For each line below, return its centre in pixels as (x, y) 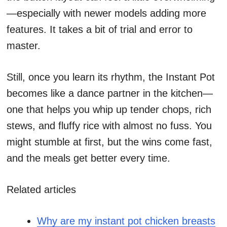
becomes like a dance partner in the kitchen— (110, 93)
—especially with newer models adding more (106, 13)
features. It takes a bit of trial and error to (100, 30)
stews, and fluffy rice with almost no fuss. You (109, 126)
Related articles (41, 190)
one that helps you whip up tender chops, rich (109, 110)
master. (24, 46)
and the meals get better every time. (88, 158)
